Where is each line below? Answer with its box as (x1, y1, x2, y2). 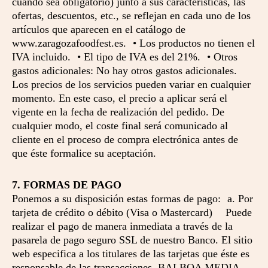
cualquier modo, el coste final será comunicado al (12, 120, 228, 132)
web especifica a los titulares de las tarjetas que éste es (12, 248, 249, 260)
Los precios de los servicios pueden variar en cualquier (12, 78, 251, 90)
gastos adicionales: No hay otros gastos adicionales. (12, 65, 243, 77)
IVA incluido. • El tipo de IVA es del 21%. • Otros (12, 51, 237, 63)
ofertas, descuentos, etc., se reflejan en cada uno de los (12, 10, 251, 22)
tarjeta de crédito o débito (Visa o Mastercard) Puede (12, 206, 252, 218)
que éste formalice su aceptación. (12, 147, 156, 159)
